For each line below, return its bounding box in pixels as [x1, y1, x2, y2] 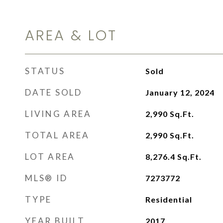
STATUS [25, 66, 65, 76]
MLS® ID [25, 173, 68, 183]
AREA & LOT [25, 25, 117, 45]
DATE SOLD [25, 87, 82, 98]
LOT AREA [25, 151, 75, 162]
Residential [145, 195, 192, 204]
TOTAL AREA [25, 130, 90, 140]
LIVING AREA [25, 109, 92, 119]
